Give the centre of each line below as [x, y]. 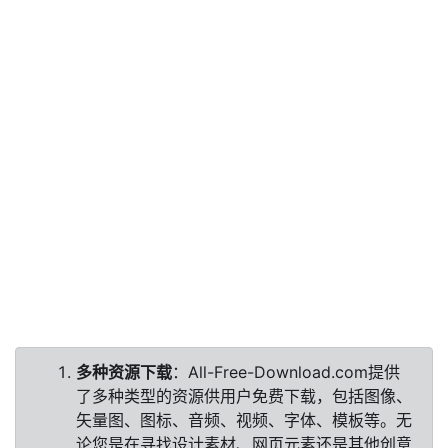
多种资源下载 [124, 372]
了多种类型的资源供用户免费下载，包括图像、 [244, 396]
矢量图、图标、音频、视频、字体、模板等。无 [244, 420]
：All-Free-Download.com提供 [286, 372]
